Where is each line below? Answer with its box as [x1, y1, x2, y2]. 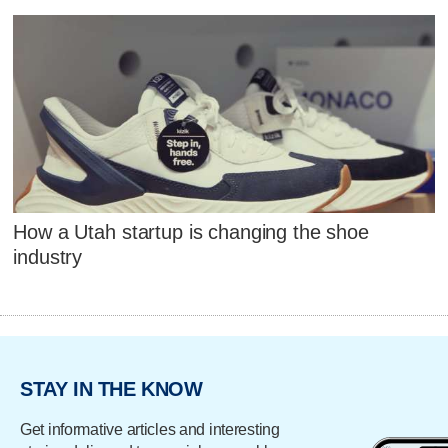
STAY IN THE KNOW [20, 377, 203, 400]
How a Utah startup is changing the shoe [13, 220, 369, 243]
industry [13, 245, 83, 268]
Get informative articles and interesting [20, 421, 280, 439]
